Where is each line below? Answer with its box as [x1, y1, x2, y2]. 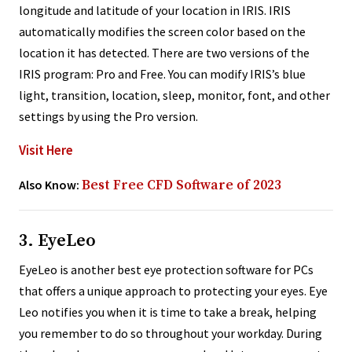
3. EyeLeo [19, 230, 96, 252]
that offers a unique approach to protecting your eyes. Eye [19, 283, 328, 299]
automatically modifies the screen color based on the [19, 24, 306, 40]
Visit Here [19, 141, 73, 159]
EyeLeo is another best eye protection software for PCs [19, 262, 313, 278]
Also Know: [19, 177, 82, 193]
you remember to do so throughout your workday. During [19, 325, 322, 342]
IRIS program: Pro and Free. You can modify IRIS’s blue [19, 66, 306, 82]
